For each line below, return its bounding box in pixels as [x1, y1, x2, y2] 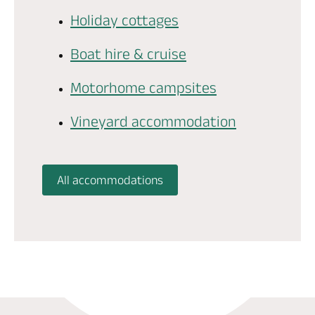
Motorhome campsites [70, 79, 217, 96]
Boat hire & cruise [70, 45, 186, 62]
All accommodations [57, 173, 163, 187]
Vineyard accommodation [70, 112, 236, 129]
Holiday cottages [70, 11, 179, 28]
